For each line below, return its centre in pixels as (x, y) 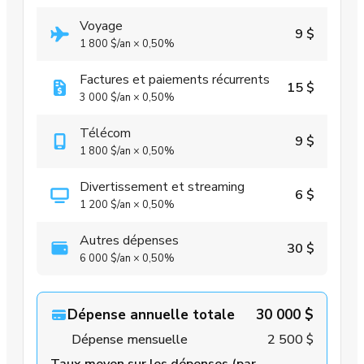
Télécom (105, 133)
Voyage (101, 26)
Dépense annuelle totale (151, 314)
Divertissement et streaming (162, 186)
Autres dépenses (129, 240)
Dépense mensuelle (129, 339)
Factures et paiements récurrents (175, 79)
